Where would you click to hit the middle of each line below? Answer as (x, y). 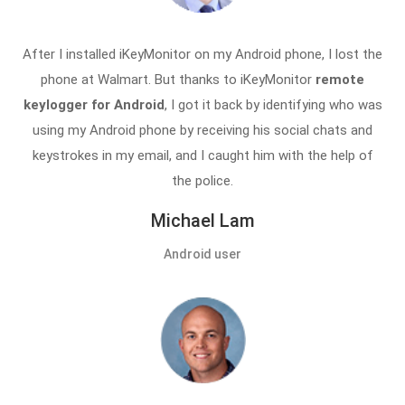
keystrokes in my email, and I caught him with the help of (202, 155)
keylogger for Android (94, 104)
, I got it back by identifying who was (273, 104)
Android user (202, 254)
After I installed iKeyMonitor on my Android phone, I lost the (202, 54)
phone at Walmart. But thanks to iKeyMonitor (178, 79)
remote (340, 79)
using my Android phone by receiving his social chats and (202, 130)
